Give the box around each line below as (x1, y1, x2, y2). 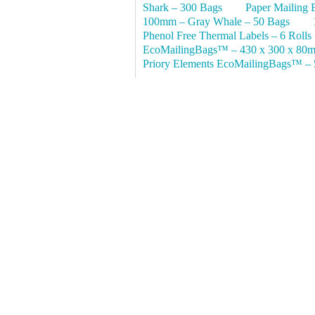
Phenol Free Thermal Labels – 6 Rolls (143, 30, 311, 42)
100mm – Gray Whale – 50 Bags (143, 15, 290, 28)
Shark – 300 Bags (143, 1, 222, 14)
